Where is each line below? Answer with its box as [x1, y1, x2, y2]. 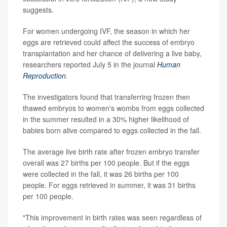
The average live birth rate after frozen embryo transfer [23, 146, 200, 157]
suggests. [23, 5, 54, 15]
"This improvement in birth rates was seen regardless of [23, 212, 202, 223]
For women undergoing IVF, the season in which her [23, 26, 190, 36]
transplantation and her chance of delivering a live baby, [23, 48, 202, 59]
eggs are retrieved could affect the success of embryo [23, 37, 195, 48]
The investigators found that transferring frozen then [23, 92, 190, 102]
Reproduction [23, 70, 66, 81]
